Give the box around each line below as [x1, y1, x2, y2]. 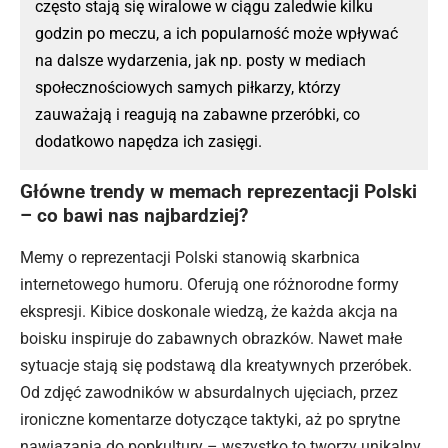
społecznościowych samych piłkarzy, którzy [35, 77, 341, 97]
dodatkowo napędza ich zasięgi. [35, 131, 262, 151]
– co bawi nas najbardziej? [20, 203, 248, 227]
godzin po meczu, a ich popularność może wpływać [35, 23, 398, 43]
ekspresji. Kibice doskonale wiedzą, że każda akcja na [20, 301, 398, 321]
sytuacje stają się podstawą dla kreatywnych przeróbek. [20, 355, 412, 375]
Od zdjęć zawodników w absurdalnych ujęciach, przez [20, 382, 398, 402]
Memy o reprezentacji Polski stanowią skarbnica [20, 247, 360, 267]
